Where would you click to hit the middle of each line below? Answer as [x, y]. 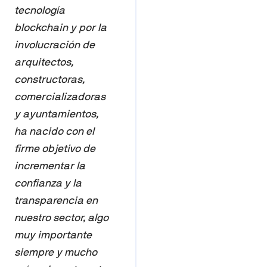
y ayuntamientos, [56, 114]
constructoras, [49, 79]
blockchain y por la [60, 27]
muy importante [53, 235]
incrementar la [50, 166]
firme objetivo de [55, 148]
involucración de [55, 45]
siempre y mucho [56, 252]
